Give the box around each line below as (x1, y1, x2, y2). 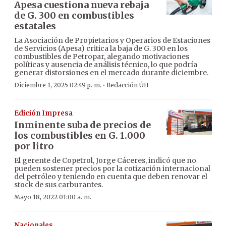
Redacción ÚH (106, 81, 149, 89)
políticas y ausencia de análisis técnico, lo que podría (14, 60, 197, 69)
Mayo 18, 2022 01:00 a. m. (14, 193, 91, 201)
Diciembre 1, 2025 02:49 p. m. (14, 81, 101, 89)
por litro (14, 140, 53, 152)
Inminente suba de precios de (14, 119, 151, 131)
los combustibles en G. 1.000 (14, 129, 145, 141)
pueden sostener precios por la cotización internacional (14, 163, 210, 173)
